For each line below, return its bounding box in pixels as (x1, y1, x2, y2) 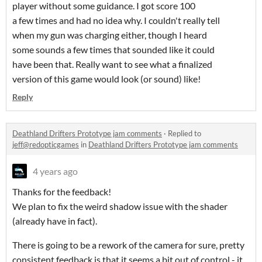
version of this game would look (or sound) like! (12, 73, 201, 85)
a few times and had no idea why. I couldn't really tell (12, 15, 220, 26)
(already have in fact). (12, 215, 97, 227)
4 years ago (33, 166, 78, 177)
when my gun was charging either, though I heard (12, 29, 207, 41)
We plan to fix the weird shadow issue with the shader (12, 201, 227, 212)
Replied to (168, 129, 201, 139)
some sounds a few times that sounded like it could (12, 44, 215, 56)
